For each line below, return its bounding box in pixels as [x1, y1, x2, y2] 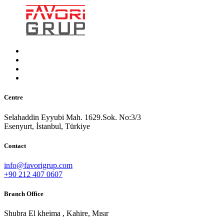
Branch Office [4, 190, 43, 198]
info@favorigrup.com [4, 160, 72, 169]
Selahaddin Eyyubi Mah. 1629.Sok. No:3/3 [4, 112, 141, 121]
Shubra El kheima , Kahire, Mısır [4, 209, 108, 218]
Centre [4, 93, 23, 101]
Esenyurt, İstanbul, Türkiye [4, 121, 90, 130]
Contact [4, 141, 26, 149]
